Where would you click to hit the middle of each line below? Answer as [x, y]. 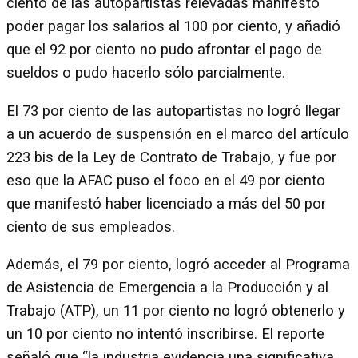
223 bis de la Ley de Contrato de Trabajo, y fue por [171, 157]
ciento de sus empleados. [93, 227]
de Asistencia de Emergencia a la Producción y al [167, 288]
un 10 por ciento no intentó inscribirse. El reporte [165, 334]
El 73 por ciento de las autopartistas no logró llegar [173, 111]
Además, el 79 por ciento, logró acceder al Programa [178, 265]
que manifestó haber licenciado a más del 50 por [166, 203]
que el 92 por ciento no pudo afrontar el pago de [164, 50]
